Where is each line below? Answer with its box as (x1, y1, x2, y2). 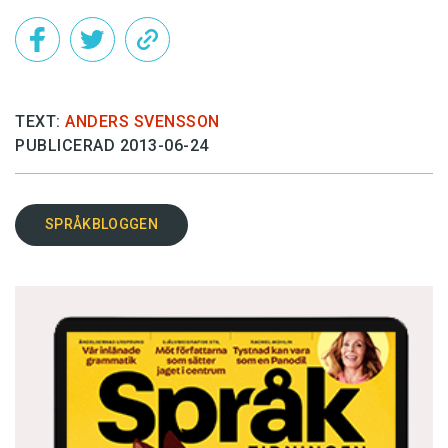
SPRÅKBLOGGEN (45, 216, 158, 232)
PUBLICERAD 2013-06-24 (15, 135, 209, 155)
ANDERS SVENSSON (65, 111, 220, 131)
